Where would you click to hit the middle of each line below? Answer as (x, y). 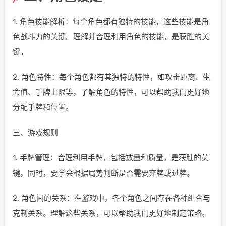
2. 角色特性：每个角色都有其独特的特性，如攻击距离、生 (111, 77)
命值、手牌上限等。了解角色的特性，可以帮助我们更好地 (111, 92)
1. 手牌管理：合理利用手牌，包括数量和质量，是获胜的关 (111, 158)
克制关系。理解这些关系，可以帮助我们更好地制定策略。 (111, 213)
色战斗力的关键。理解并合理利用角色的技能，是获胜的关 (111, 37)
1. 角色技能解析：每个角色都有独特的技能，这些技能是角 (111, 22)
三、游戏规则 (35, 133)
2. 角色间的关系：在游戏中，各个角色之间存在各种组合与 (111, 198)
